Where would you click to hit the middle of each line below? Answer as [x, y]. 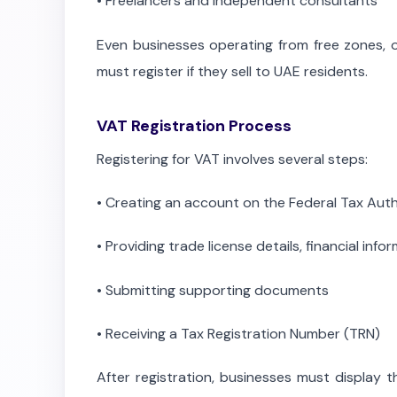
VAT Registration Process [194, 125]
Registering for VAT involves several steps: [232, 160]
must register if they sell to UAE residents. [232, 71]
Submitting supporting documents [217, 290]
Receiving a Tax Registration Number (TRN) [243, 333]
